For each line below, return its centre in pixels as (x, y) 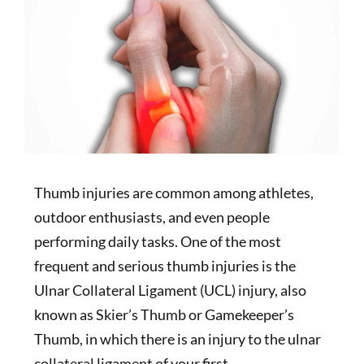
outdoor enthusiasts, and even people (152, 217)
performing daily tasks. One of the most (157, 241)
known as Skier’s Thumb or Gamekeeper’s (164, 314)
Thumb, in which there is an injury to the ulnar (177, 338)
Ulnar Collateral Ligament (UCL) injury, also (170, 290)
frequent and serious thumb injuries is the (165, 265)
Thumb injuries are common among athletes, (173, 192)
